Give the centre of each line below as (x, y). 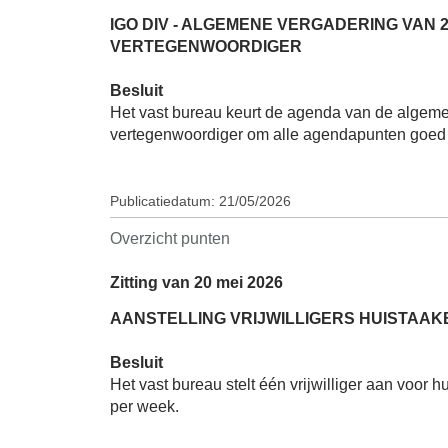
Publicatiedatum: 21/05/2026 (200, 202)
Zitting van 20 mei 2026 (196, 283)
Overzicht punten (170, 239)
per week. (144, 406)
